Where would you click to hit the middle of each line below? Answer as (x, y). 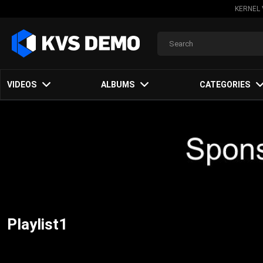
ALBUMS (118, 85)
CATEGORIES (225, 85)
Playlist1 (37, 224)
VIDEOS (22, 85)
